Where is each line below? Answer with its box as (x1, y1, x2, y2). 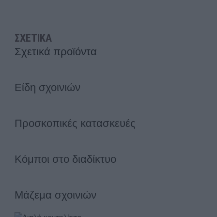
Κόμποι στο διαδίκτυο (15, 153, 116, 165)
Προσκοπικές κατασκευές (15, 117, 136, 129)
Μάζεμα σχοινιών (15, 189, 96, 201)
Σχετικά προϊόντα (15, 46, 97, 58)
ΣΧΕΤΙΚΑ (15, 32, 52, 44)
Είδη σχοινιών (15, 81, 80, 93)
